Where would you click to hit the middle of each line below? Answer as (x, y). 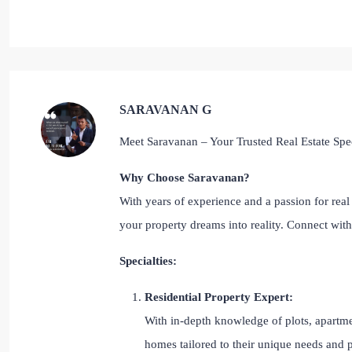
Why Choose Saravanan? (185, 178)
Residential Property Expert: (219, 297)
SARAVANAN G (165, 110)
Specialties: (148, 261)
